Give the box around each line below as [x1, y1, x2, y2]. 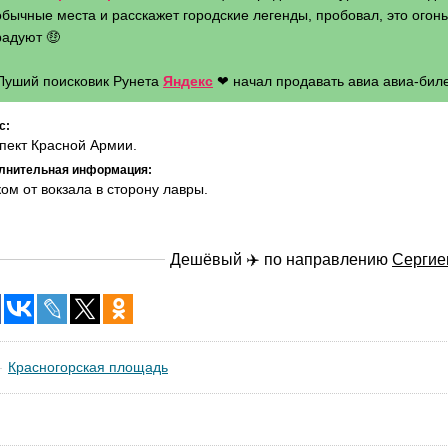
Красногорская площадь [8, 359, 168, 375]
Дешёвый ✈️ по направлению [170, 251, 392, 268]
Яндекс [163, 73, 213, 89]
